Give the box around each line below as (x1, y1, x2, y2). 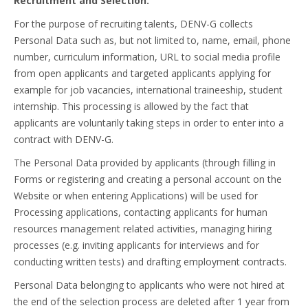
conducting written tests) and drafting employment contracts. (14, 255, 287, 268)
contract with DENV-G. (14, 133, 116, 146)
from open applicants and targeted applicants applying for (14, 67, 271, 80)
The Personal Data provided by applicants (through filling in (14, 156, 276, 169)
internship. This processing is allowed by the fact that (14, 100, 249, 113)
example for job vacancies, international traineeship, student (14, 83, 283, 96)
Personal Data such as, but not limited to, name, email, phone (14, 34, 291, 47)
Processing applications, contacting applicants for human (14, 206, 267, 219)
